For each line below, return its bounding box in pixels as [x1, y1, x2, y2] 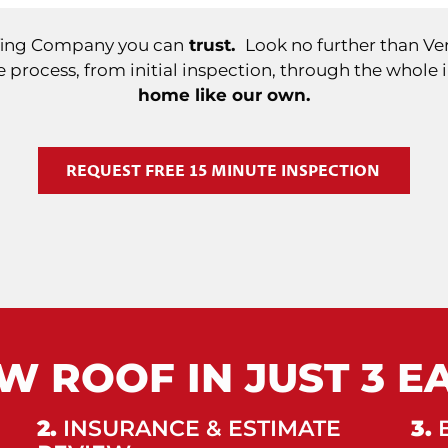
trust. [183, 34, 245, 55]
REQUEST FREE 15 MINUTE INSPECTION [66, 159, 380, 182]
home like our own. [138, 84, 310, 105]
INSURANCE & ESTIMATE [57, 414, 342, 442]
